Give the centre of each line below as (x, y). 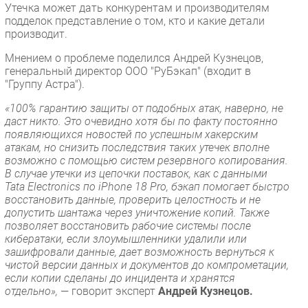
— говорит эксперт (108, 291)
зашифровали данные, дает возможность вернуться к (140, 252)
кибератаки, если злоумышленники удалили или (126, 239)
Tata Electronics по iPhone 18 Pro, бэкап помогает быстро (147, 186)
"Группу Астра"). (45, 84)
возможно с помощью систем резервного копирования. (146, 160)
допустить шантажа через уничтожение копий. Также (137, 212)
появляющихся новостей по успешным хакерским (131, 134)
